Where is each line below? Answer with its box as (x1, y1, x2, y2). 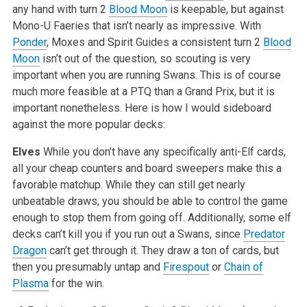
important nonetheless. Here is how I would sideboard (12, 101, 271, 114)
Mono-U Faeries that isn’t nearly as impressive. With (12, 19, 261, 32)
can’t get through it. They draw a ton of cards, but (46, 243, 279, 257)
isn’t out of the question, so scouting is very (39, 51, 251, 65)
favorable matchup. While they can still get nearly (12, 177, 245, 191)
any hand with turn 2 (12, 2, 109, 16)
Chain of (223, 260, 263, 273)
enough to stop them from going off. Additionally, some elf (12, 210, 291, 224)
